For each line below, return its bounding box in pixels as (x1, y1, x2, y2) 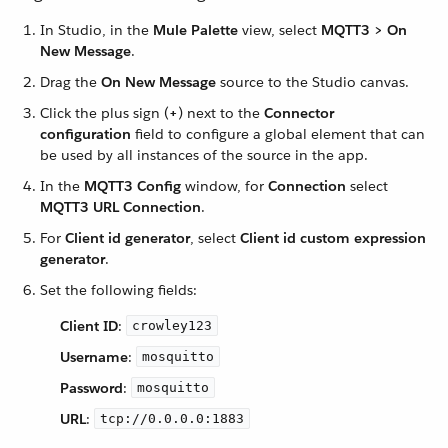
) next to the (178, 104, 264, 123)
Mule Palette (153, 21, 238, 40)
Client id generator (65, 229, 190, 248)
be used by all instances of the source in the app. (40, 146, 368, 165)
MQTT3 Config (84, 177, 181, 196)
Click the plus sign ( (40, 104, 169, 123)
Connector (264, 104, 334, 123)
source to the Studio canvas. (216, 73, 409, 92)
